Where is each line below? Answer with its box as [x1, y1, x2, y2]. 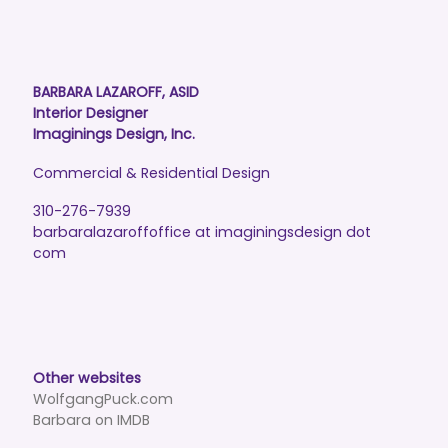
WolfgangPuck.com [32, 389, 173, 410]
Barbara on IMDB [32, 410, 150, 431]
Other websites [32, 368, 141, 389]
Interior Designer [32, 102, 148, 123]
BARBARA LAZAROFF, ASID [32, 81, 199, 102]
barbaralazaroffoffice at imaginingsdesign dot [32, 222, 371, 243]
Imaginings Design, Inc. [32, 123, 195, 144]
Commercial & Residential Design [32, 162, 270, 183]
